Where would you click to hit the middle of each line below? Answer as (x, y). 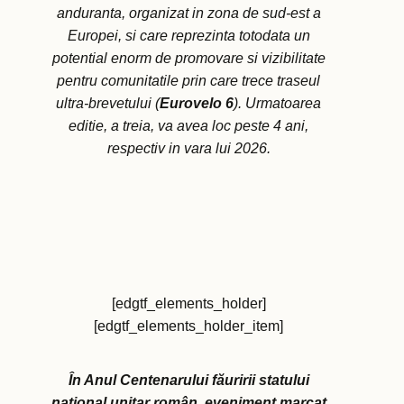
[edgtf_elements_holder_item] (188, 326)
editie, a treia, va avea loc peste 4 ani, (188, 126)
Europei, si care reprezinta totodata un (188, 36)
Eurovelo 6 (197, 104)
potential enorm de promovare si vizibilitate (188, 59)
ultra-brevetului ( (108, 104)
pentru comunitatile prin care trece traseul (188, 81)
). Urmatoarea (277, 104)
